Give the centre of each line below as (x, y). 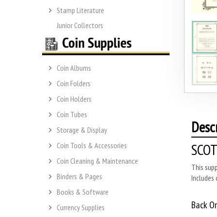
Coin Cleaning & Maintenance (97, 161)
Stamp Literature (80, 10)
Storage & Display (82, 130)
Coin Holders (74, 99)
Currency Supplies (81, 208)
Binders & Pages (79, 177)
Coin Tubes (72, 115)
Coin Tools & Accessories (92, 146)
